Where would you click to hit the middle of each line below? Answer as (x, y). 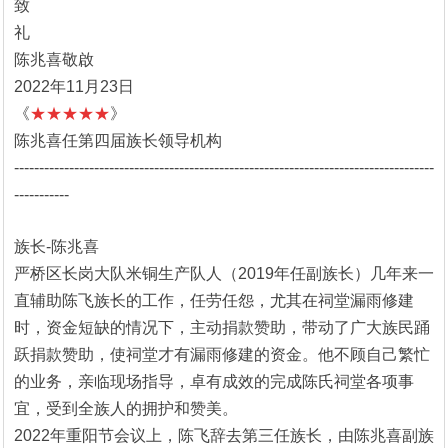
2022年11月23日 (74, 86)
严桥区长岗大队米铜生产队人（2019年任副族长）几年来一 (224, 273)
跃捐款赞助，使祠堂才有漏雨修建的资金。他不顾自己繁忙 (222, 354)
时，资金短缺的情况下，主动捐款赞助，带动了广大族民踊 (222, 327)
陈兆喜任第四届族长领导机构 (118, 140)
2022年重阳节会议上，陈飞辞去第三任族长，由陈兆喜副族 (224, 435)
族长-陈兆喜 (56, 246)
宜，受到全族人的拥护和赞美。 (126, 408)
